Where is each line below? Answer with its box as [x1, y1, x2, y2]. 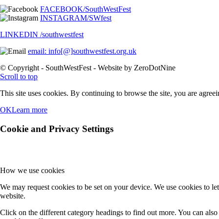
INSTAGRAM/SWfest [40, 14, 111, 22]
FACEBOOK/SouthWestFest [40, 5, 131, 14]
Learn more [12, 106, 47, 114]
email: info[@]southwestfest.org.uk [28, 47, 136, 56]
